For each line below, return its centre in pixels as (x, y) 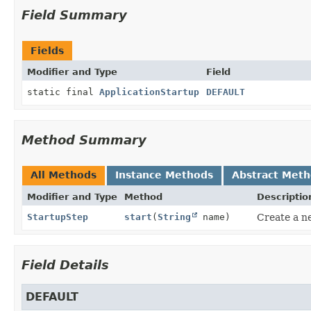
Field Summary (74, 15)
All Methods (64, 175)
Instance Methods (164, 175)
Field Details (65, 264)
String (174, 217)
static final (63, 92)
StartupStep (58, 217)
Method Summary (84, 140)
